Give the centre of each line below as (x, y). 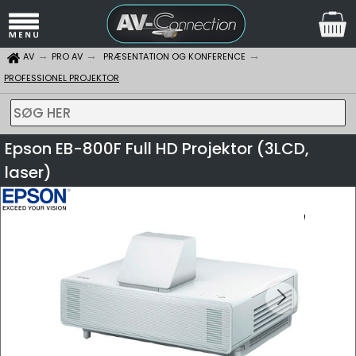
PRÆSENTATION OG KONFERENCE (174, 56)
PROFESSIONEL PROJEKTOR (62, 78)
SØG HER (42, 113)
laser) (28, 172)
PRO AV (67, 56)
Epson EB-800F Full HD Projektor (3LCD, (157, 149)
